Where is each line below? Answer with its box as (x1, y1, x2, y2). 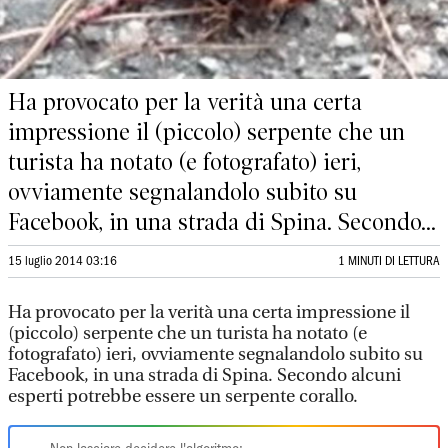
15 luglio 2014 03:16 (8, 256, 117, 267)
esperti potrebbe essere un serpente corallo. (8, 386, 358, 407)
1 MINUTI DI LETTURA (338, 256, 440, 267)
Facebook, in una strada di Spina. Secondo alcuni (8, 365, 401, 386)
